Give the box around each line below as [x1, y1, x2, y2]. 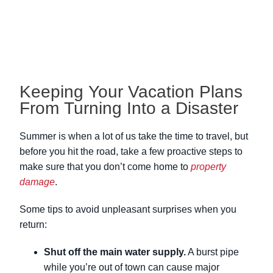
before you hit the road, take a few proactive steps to [19, 146, 243, 157]
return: [19, 219, 47, 230]
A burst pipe [186, 247, 239, 258]
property [191, 161, 226, 172]
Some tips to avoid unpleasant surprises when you [19, 204, 236, 215]
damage [19, 177, 55, 188]
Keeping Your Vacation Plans [19, 82, 243, 102]
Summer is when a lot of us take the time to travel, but [19, 131, 248, 142]
